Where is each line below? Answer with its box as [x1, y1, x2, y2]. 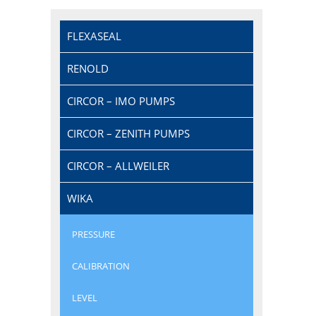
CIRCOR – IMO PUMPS [67, 93, 176, 108]
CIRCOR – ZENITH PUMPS [67, 126, 190, 140]
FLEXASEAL [67, 28, 122, 43]
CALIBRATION [72, 260, 130, 273]
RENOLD [67, 61, 109, 75]
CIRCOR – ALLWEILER [67, 158, 170, 173]
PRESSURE [72, 228, 116, 241]
